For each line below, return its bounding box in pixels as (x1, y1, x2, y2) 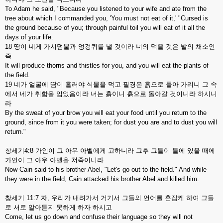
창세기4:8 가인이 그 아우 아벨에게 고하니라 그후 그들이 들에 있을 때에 (5, 147, 215, 154)
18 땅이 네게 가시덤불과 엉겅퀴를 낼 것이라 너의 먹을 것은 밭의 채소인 (5, 43, 215, 50)
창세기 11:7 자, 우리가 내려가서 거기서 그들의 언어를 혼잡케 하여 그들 (5, 194, 214, 202)
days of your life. (5, 33, 53, 41)
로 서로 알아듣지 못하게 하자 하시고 (5, 204, 112, 211)
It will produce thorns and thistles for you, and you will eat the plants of (5, 62, 209, 69)
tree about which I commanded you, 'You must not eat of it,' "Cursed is (5, 14, 208, 22)
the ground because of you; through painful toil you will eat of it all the (5, 24, 205, 31)
